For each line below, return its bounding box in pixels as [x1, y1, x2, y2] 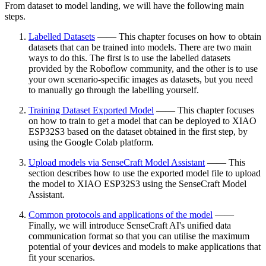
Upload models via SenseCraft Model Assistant [28, 157, 205, 167]
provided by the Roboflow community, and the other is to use [28, 64, 258, 74]
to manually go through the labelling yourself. [28, 85, 199, 95]
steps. [5, 11, 26, 21]
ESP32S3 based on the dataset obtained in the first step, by [28, 126, 248, 137]
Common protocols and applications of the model [28, 210, 213, 220]
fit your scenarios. [28, 252, 95, 262]
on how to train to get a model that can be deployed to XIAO [28, 116, 256, 126]
